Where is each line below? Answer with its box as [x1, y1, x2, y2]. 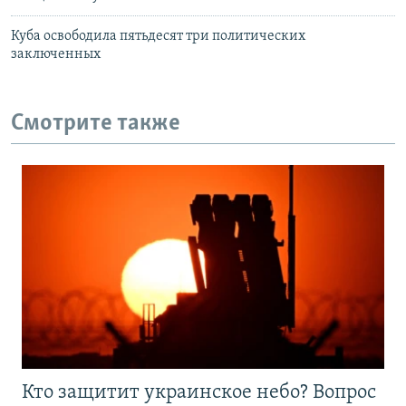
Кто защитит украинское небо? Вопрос [22, 382, 376, 403]
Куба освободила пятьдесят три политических [11, 29, 305, 44]
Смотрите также [11, 111, 180, 137]
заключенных [11, 47, 101, 63]
